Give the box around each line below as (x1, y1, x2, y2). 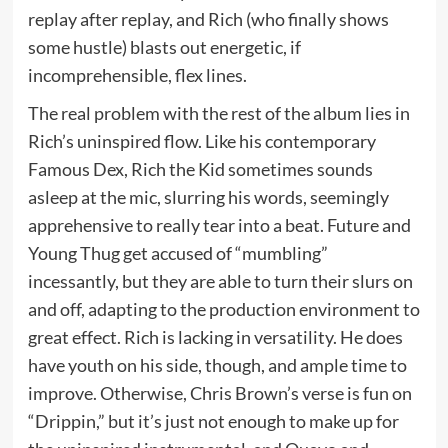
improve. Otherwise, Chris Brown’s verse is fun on (27, 382, 412, 405)
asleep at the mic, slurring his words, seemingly (27, 186, 389, 209)
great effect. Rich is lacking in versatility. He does (27, 326, 403, 349)
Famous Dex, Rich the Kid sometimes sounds (27, 158, 373, 181)
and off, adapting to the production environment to (27, 298, 420, 321)
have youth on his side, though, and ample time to (27, 354, 407, 377)
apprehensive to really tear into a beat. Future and (27, 214, 411, 237)
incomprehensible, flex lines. (27, 64, 247, 87)
